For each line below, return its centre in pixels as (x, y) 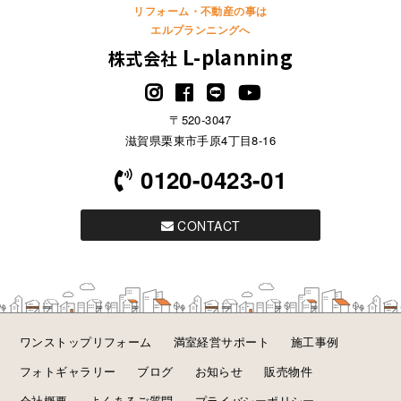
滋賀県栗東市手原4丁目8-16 (200, 140)
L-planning (237, 56)
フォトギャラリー (68, 371)
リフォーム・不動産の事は (200, 10)
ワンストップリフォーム (86, 341)
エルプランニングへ (200, 29)
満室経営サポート (221, 341)
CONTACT (207, 225)
